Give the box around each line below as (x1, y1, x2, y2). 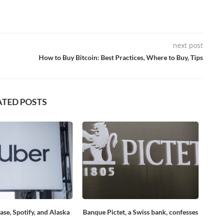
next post (172, 40, 203, 50)
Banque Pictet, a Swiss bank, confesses (82, 207, 198, 216)
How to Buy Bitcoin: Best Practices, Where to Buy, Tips (38, 53, 203, 62)
